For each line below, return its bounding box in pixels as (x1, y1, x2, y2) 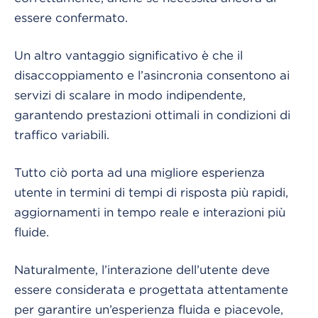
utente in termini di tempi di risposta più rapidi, (14, 185, 288, 199)
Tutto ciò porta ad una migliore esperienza (14, 165, 265, 179)
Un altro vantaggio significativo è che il (14, 48, 243, 62)
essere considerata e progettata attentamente (14, 283, 288, 296)
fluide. (14, 225, 49, 238)
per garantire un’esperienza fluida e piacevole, (14, 302, 283, 316)
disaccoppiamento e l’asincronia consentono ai (14, 68, 290, 82)
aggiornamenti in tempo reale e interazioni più (14, 205, 285, 219)
